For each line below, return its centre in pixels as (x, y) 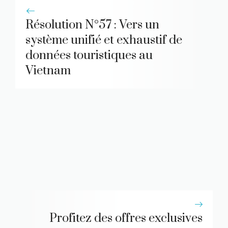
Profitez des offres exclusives (126, 218)
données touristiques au (89, 55)
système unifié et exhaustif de (104, 40)
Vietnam (48, 70)
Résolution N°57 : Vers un (92, 25)
